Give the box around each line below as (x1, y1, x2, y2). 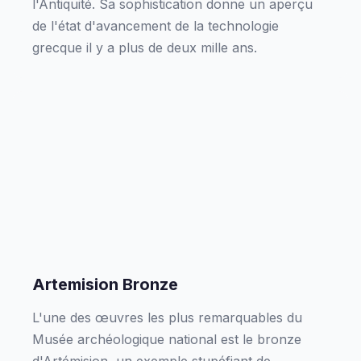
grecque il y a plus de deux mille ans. (32, 39, 257, 56)
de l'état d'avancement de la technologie (32, 18, 279, 34)
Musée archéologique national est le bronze (32, 331, 301, 347)
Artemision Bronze (32, 275, 178, 294)
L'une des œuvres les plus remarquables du (32, 309, 302, 326)
